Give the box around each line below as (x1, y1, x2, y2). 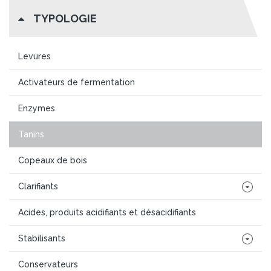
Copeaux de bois (18, 155, 87, 165)
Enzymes (18, 103, 55, 113)
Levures (18, 51, 51, 61)
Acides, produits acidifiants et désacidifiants (18, 207, 196, 217)
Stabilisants (18, 233, 65, 243)
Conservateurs (18, 259, 78, 269)
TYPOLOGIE (33, 11, 97, 25)
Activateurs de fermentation (18, 77, 135, 87)
